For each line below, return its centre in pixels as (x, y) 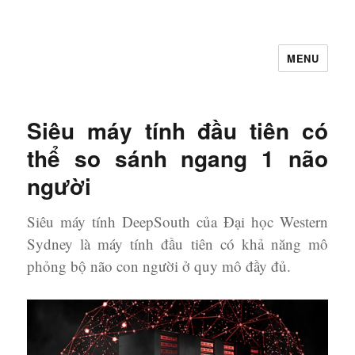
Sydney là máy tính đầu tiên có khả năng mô (177, 244)
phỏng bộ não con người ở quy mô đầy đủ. (159, 266)
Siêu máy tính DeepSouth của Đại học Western (177, 221)
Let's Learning (89, 69)
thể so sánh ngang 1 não (177, 158)
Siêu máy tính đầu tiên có (177, 130)
